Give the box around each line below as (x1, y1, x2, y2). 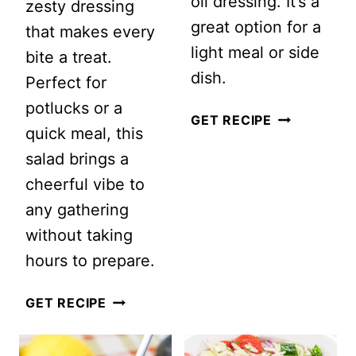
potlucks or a (25, 98, 122, 118)
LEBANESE (271, 110, 343, 126)
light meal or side (191, 42, 319, 62)
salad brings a (25, 149, 129, 168)
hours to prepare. (25, 250, 155, 270)
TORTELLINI (106, 318, 187, 335)
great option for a (191, 17, 321, 37)
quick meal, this (25, 123, 143, 143)
